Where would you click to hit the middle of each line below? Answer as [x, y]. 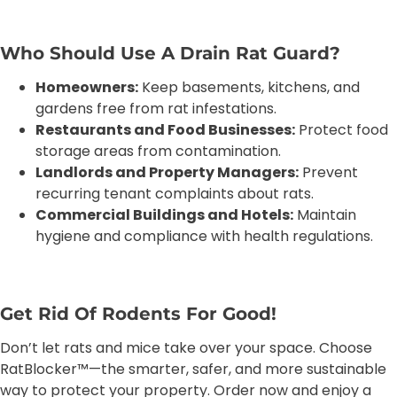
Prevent [328, 172]
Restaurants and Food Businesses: [165, 130]
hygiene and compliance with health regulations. [204, 236]
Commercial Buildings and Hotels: [164, 215]
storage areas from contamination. [158, 151]
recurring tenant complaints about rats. [175, 194]
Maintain [325, 215]
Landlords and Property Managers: [167, 172]
